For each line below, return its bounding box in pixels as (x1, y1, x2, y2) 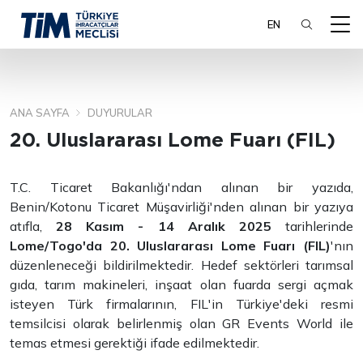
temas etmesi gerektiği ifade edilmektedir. (10, 335, 259, 351)
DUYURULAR (88, 106, 152, 119)
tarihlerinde (285, 218, 354, 234)
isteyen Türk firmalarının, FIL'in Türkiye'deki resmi (10, 296, 353, 312)
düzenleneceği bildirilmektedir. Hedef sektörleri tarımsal (10, 257, 353, 273)
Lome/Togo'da (10, 237, 102, 254)
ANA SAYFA (10, 106, 70, 119)
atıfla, (10, 218, 57, 234)
